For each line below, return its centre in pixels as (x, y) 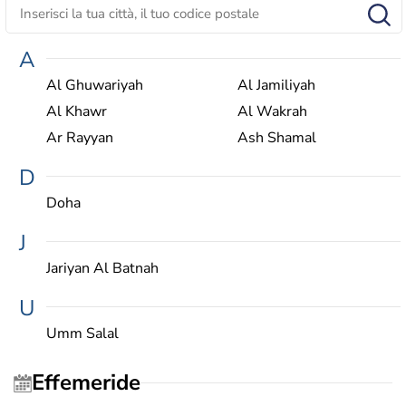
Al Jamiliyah (276, 85)
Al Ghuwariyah (95, 85)
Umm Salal (82, 333)
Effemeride (92, 383)
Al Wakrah (272, 111)
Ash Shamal (276, 137)
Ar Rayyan (80, 137)
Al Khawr (77, 111)
